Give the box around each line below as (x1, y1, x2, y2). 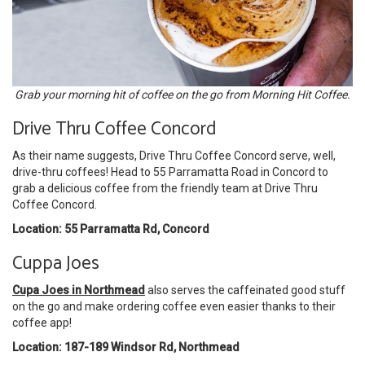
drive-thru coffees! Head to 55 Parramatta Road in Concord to (12, 165, 328, 178)
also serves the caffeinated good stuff (145, 283, 345, 297)
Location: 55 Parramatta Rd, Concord (12, 222, 209, 235)
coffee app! (12, 315, 72, 329)
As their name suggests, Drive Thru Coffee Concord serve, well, (12, 148, 336, 162)
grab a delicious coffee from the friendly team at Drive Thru (12, 181, 318, 195)
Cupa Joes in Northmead (12, 283, 145, 297)
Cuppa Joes (12, 248, 103, 279)
